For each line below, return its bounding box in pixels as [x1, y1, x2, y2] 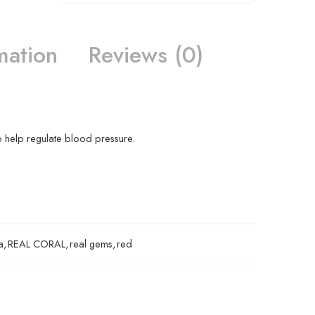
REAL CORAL [8, 236, 65, 251]
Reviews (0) [89, 38, 203, 71]
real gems [70, 236, 112, 251]
